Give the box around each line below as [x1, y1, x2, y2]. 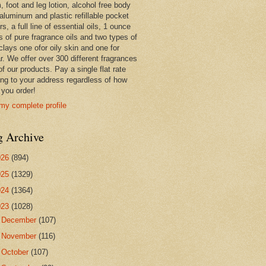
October [1, 248, 31, 257]
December [1, 215, 39, 224]
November [1, 231, 39, 240]
